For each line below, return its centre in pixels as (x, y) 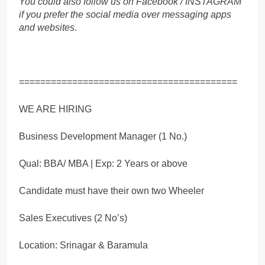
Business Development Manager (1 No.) (103, 136)
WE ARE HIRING (55, 109)
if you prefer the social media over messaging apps (125, 14)
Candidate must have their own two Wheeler (112, 190)
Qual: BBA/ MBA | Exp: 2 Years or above (103, 163)
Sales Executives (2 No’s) (73, 218)
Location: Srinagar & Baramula (83, 245)
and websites (47, 27)
